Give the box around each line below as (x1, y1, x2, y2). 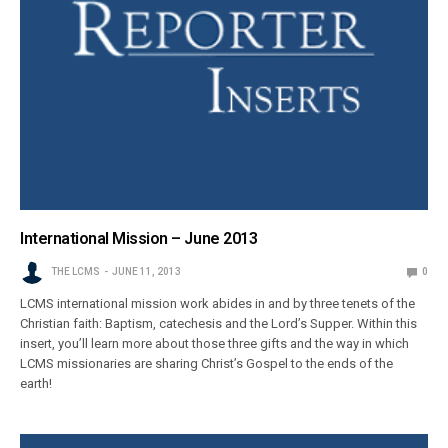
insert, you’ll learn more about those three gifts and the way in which (20, 336, 410, 352)
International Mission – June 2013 (20, 229, 258, 249)
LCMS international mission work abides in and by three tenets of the (20, 296, 416, 312)
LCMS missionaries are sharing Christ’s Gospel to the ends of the (20, 356, 394, 372)
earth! (20, 376, 52, 392)
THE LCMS (51, 266, 100, 278)
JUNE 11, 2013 (112, 266, 181, 278)
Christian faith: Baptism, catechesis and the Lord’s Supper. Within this (20, 316, 418, 332)
